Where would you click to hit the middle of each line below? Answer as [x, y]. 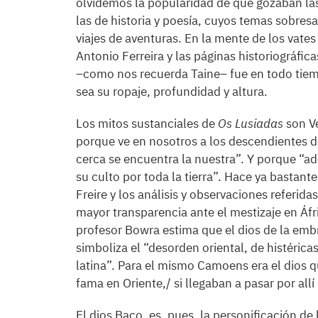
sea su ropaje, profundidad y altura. [172, 92]
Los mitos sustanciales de [147, 124]
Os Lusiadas [251, 124]
